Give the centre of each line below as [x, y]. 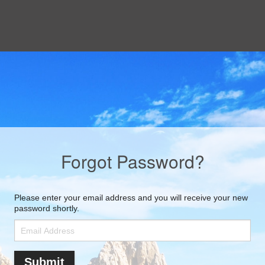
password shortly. [47, 208]
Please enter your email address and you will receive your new [131, 198]
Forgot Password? [132, 161]
